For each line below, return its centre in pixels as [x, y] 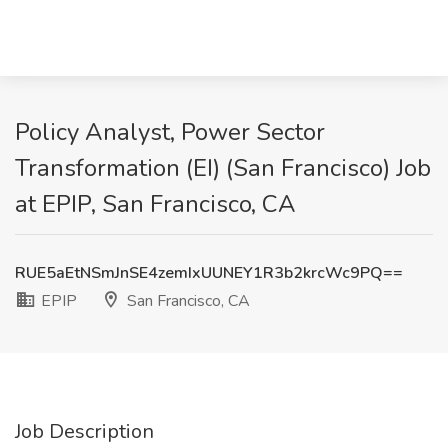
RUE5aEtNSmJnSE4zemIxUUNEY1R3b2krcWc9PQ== [209, 273]
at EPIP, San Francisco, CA [155, 204]
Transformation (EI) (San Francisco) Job [223, 168]
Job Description [84, 431]
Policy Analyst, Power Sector [170, 132]
